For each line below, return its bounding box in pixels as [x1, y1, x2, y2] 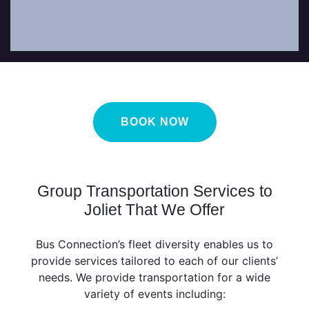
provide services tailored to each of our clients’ [31, 253, 278, 268]
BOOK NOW [120, 115, 189, 128]
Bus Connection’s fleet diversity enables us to [36, 237, 273, 251]
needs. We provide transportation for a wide [39, 270, 270, 284]
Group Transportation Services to [37, 181, 272, 200]
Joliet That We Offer [84, 200, 225, 219]
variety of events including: [83, 286, 226, 301]
